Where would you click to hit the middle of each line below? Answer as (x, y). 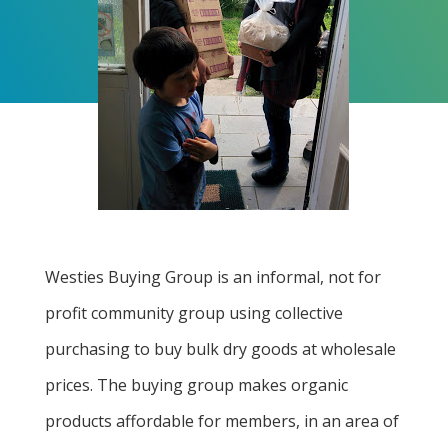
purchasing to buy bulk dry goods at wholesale (220, 349)
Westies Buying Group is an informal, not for (212, 277)
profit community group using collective (193, 313)
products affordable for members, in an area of (221, 421)
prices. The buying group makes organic (196, 385)
